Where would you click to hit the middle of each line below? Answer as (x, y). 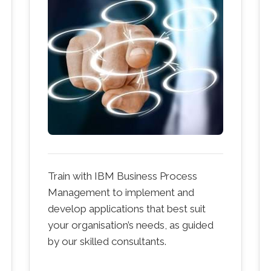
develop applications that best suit (127, 208)
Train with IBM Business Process (122, 176)
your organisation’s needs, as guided (131, 225)
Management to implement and (121, 192)
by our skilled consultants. (107, 241)
